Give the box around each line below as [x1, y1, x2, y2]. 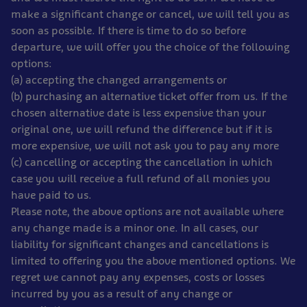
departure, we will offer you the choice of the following [11, 40, 290, 53]
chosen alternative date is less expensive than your [11, 106, 266, 119]
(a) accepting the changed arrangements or [11, 73, 227, 86]
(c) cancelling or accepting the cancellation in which [11, 156, 273, 169]
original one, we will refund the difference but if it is [11, 123, 272, 136]
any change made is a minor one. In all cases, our [11, 221, 258, 234]
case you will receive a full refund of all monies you [11, 172, 271, 185]
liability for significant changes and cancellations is [11, 238, 269, 251]
